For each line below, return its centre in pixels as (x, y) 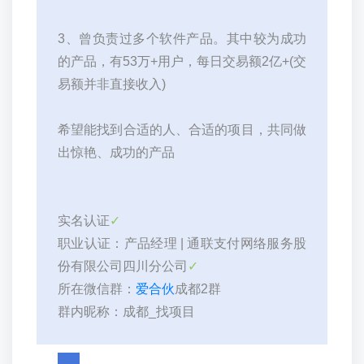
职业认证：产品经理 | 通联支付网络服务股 (182, 244)
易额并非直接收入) (112, 84)
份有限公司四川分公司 (123, 266)
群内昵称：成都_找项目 (126, 312)
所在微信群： (97, 289)
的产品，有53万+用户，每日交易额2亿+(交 (182, 62)
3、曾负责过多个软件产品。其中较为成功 (182, 39)
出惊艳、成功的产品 (116, 153)
